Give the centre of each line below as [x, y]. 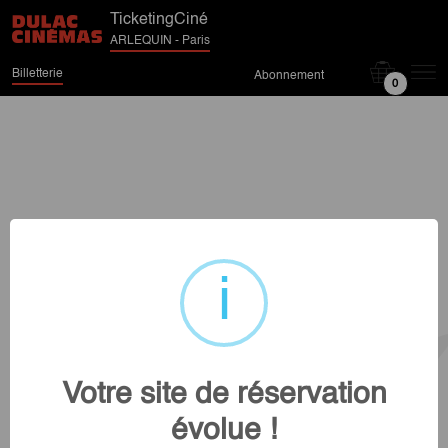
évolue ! [224, 430]
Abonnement [289, 76]
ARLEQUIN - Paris [159, 41]
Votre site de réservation [224, 394]
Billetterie [37, 74]
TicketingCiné [158, 20]
